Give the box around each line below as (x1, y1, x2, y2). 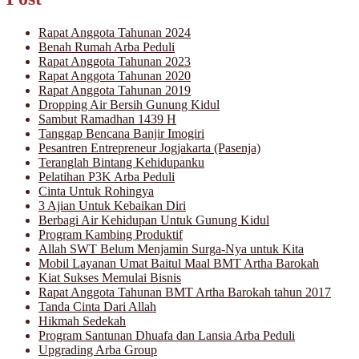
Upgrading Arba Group (38, 343, 157, 357)
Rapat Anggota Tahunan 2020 (38, 69, 191, 83)
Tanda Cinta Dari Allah (38, 300, 156, 314)
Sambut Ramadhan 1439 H (38, 112, 176, 127)
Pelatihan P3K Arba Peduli (38, 170, 175, 184)
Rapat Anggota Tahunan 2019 (38, 83, 191, 98)
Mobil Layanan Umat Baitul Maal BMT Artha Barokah (38, 256, 319, 271)
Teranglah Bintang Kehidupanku (38, 155, 204, 170)
